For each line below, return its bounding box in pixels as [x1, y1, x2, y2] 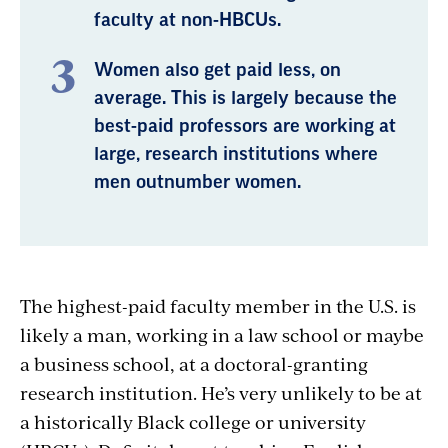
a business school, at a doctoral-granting [20, 351, 368, 377]
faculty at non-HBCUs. [94, 11, 281, 30]
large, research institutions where [94, 145, 378, 164]
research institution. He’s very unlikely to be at [20, 380, 422, 406]
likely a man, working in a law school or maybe [20, 322, 424, 348]
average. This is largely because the [94, 89, 397, 108]
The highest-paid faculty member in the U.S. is [20, 293, 416, 319]
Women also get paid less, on [94, 61, 341, 80]
